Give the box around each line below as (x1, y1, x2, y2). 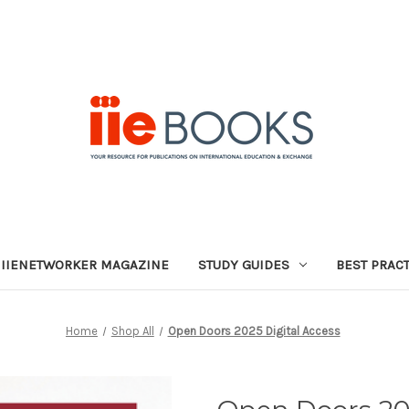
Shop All (110, 323, 154, 338)
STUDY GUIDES (197, 256, 289, 273)
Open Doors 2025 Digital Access (167, 323, 341, 338)
